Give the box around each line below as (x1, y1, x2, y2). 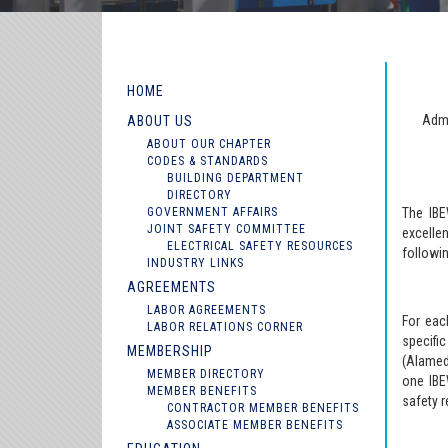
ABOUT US (127, 113, 193, 129)
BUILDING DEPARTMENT (167, 171, 304, 185)
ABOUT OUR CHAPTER (147, 137, 271, 151)
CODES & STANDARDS (147, 154, 268, 168)
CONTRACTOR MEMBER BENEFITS (167, 401, 359, 415)
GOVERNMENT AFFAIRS (147, 205, 278, 219)
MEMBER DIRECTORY (147, 367, 265, 381)
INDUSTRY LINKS (147, 256, 244, 270)
